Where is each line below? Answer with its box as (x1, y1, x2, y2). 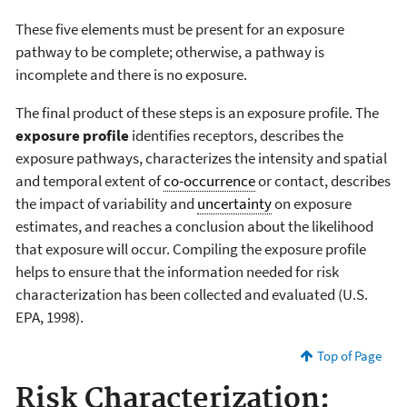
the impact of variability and (15, 193, 197, 213)
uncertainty (197, 193, 272, 213)
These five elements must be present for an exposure (15, 18, 344, 39)
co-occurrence (164, 170, 255, 191)
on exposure (272, 193, 352, 213)
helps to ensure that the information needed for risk (15, 261, 339, 282)
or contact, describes (255, 170, 391, 191)
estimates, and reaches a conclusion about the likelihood (15, 215, 373, 236)
